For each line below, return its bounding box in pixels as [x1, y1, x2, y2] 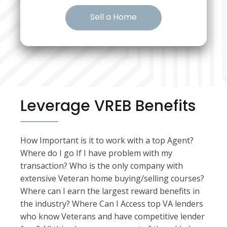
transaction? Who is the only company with [20, 160, 183, 171]
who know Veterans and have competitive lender [20, 211, 205, 222]
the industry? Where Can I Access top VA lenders [20, 198, 203, 209]
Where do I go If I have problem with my [20, 147, 172, 159]
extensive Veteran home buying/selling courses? [20, 173, 204, 184]
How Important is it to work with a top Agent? [20, 135, 194, 146]
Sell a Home [90, 11, 137, 23]
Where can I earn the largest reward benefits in [20, 185, 200, 197]
